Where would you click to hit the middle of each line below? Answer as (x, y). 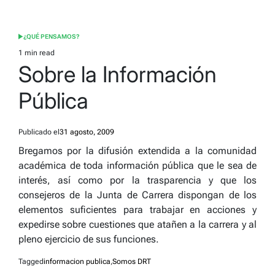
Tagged (31, 261)
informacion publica (77, 261)
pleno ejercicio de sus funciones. (89, 239)
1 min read (37, 53)
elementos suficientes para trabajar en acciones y (137, 210)
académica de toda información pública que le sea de (137, 165)
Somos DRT (132, 261)
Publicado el (39, 132)
